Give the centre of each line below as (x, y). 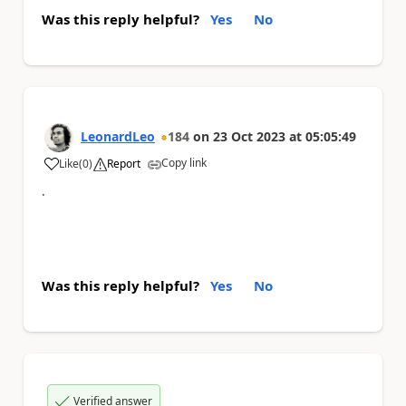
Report (124, 164)
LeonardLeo (118, 136)
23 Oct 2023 (249, 136)
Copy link (184, 163)
